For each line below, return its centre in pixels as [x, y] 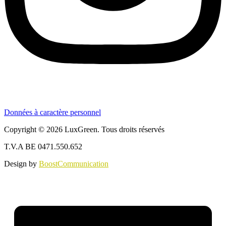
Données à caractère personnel [52, 112]
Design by [21, 163]
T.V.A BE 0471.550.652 [43, 146]
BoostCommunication [74, 163]
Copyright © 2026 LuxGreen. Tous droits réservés [84, 129]
